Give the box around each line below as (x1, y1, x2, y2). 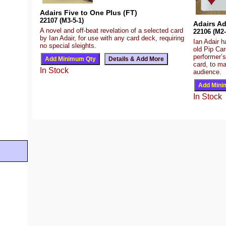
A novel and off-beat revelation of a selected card (40, 26, 183, 34)
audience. (193, 68, 221, 76)
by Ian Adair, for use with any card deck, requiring (40, 34, 184, 42)
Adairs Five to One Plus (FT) (40, 8, 137, 17)
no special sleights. (40, 41, 96, 49)
